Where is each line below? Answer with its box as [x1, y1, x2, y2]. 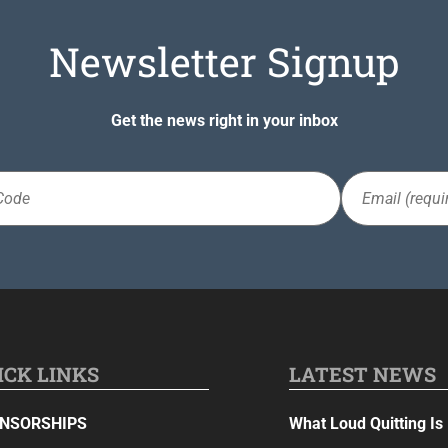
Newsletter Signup [49, 34, 399, 88]
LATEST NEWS [289, 360, 436, 387]
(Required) [343, 204, 402, 220]
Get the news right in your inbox [110, 110, 338, 130]
